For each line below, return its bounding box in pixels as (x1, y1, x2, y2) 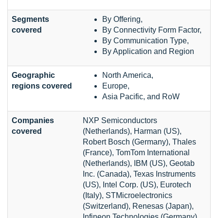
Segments (12, 15, 49, 23)
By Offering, (102, 15, 143, 23)
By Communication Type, (102, 36, 189, 45)
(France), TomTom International (83, 148, 190, 157)
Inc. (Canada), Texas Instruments (83, 169, 196, 178)
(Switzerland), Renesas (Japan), (83, 201, 194, 210)
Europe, (102, 81, 129, 90)
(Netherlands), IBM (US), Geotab (83, 159, 195, 167)
